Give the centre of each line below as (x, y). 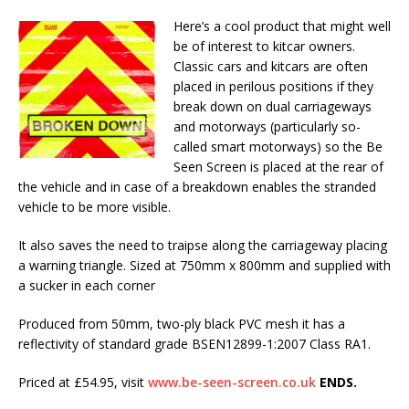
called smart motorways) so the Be (278, 147)
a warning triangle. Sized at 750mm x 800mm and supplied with (204, 265)
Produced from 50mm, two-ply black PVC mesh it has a (182, 324)
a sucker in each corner (87, 285)
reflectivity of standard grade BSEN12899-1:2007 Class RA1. (194, 344)
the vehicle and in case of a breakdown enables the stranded (197, 187)
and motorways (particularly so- (267, 126)
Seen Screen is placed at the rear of (278, 167)
